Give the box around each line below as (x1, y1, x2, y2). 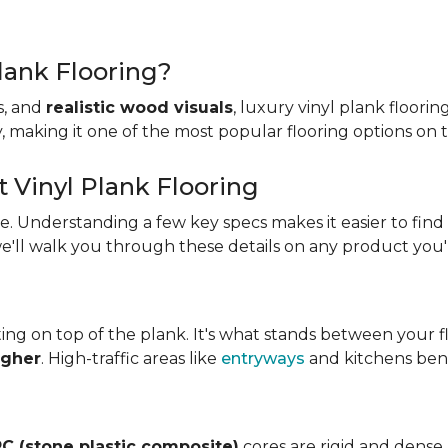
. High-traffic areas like (41, 349, 221, 368)
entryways (221, 349, 305, 368)
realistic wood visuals (46, 98, 233, 117)
